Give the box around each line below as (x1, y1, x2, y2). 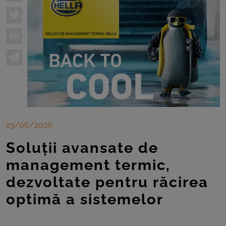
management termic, (6, 156, 171, 174)
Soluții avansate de (6, 139, 158, 156)
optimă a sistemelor (6, 190, 163, 208)
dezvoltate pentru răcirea (6, 173, 208, 191)
